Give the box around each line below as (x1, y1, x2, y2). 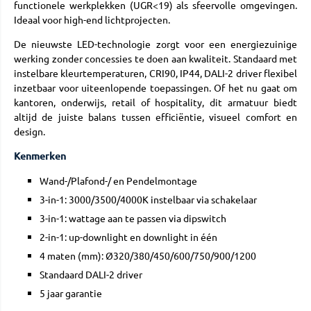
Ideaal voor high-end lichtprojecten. (14, 13, 170, 26)
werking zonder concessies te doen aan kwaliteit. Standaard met (14, 52, 297, 65)
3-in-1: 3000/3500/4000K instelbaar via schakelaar (40, 193, 257, 206)
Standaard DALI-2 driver (40, 268, 142, 281)
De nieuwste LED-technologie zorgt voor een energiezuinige (14, 37, 297, 51)
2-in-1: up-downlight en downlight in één (40, 230, 217, 244)
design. (14, 125, 45, 138)
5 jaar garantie (40, 287, 102, 300)
